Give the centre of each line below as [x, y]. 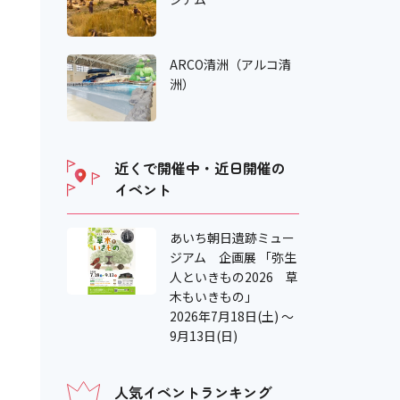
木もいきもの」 [213, 296]
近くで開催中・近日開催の [200, 167]
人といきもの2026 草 [233, 276]
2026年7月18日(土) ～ [231, 316]
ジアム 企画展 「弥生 [233, 257]
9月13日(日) [203, 335]
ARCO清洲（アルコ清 [230, 64]
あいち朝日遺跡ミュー [232, 237]
